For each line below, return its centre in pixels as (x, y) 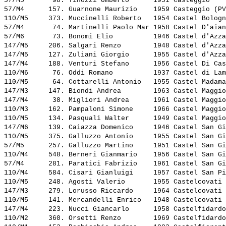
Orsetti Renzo (109, 218)
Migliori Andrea (109, 100)
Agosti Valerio (109, 182)
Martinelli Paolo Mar (109, 28)
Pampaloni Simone (109, 109)
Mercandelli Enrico (109, 200)
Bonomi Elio (109, 37)
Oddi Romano (109, 73)
